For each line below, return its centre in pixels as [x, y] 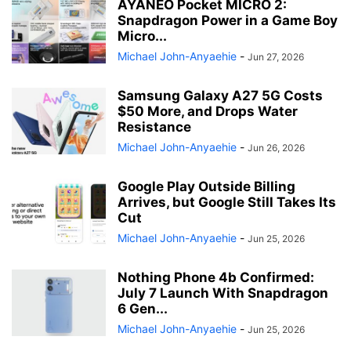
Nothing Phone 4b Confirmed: [216, 277]
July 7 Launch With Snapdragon [223, 293]
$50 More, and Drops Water [208, 111]
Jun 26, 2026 [276, 147]
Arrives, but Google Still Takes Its [227, 202]
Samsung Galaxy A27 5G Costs [220, 95]
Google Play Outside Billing [206, 186]
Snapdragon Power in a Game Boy [228, 20]
